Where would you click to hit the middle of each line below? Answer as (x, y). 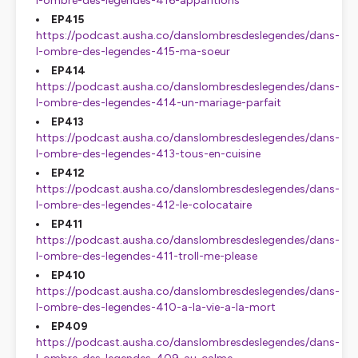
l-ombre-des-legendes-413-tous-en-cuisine (148, 154)
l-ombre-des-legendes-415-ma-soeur (133, 52)
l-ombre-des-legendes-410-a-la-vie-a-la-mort (157, 307)
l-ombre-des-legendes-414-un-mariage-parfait (160, 103)
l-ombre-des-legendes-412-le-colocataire (144, 205)
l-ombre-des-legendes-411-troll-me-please (147, 256)
